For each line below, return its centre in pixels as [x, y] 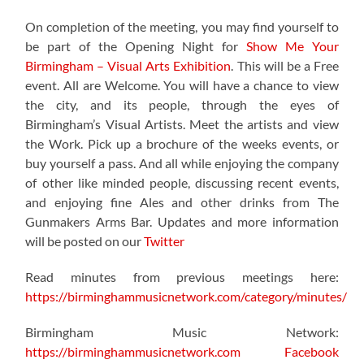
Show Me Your [292, 46]
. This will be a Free [285, 66]
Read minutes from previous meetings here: [182, 277]
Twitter [165, 241]
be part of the [76, 46]
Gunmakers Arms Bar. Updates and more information [182, 222]
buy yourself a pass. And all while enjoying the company [182, 163]
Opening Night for [186, 46]
